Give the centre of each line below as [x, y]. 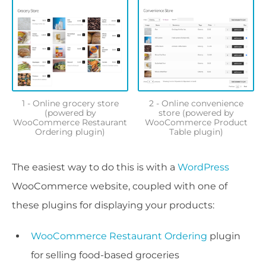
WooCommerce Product [196, 122]
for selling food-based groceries [105, 255]
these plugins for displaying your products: [113, 205]
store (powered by [196, 113]
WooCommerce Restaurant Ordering [119, 236]
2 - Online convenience [196, 103]
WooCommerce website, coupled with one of [120, 186]
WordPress [203, 167]
